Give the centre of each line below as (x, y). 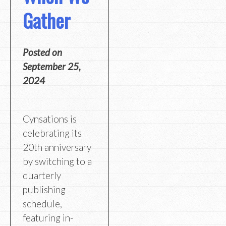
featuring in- (48, 217)
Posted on (42, 52)
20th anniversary (57, 147)
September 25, (52, 67)
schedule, (42, 203)
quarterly (42, 175)
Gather (46, 20)
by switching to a (57, 161)
